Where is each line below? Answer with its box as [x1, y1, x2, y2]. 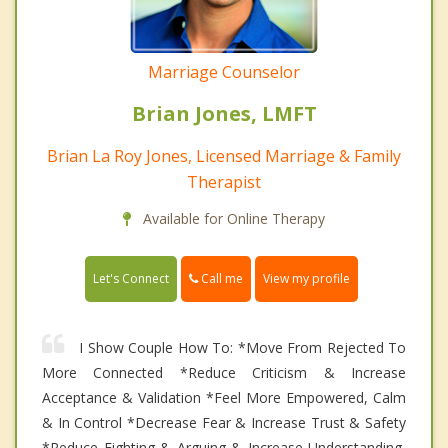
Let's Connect [93, 270, 169, 288]
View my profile [263, 270, 350, 288]
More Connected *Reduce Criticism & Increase [42, 363, 406, 383]
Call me [198, 269, 243, 287]
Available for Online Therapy [139, 208, 325, 228]
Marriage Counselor [148, 60, 300, 83]
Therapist [187, 170, 261, 193]
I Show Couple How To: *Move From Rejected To [79, 338, 406, 358]
